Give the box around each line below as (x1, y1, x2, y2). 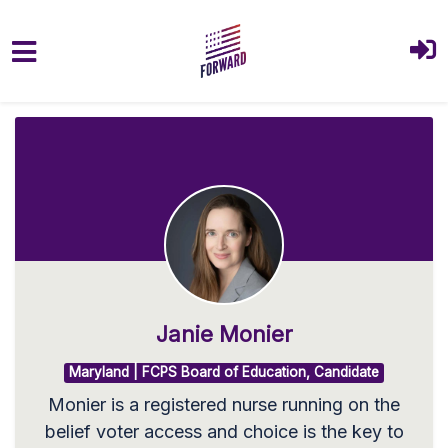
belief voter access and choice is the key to (44, 420, 404, 442)
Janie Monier (155, 321, 293, 347)
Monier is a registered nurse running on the (48, 393, 400, 415)
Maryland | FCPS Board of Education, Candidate (69, 364, 379, 381)
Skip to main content (15, 95, 185, 116)
